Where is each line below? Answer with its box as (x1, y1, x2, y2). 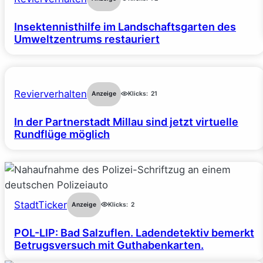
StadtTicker (14, 199, 67, 211)
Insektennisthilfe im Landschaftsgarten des (14, 20, 236, 33)
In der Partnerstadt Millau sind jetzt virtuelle (14, 116, 238, 129)
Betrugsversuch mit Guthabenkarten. (14, 238, 204, 251)
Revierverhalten (14, 88, 87, 100)
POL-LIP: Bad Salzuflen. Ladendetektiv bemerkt (14, 226, 254, 239)
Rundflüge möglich (14, 128, 110, 141)
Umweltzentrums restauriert (14, 32, 160, 45)
